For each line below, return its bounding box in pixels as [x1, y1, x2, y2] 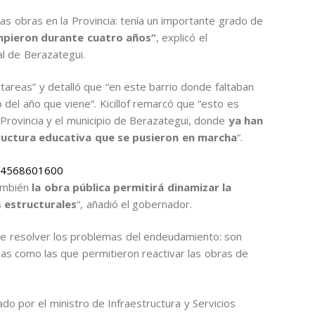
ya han [228, 113, 264, 128]
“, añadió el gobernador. [77, 196, 195, 211]
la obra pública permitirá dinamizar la [29, 179, 231, 194]
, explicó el [156, 30, 207, 44]
